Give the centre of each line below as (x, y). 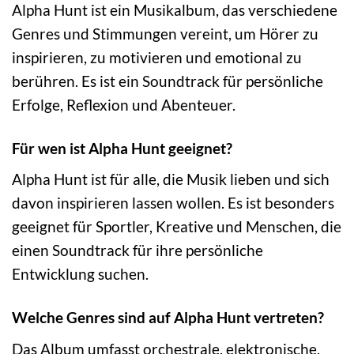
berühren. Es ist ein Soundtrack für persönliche (168, 81)
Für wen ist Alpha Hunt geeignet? (122, 148)
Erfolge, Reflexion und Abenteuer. (124, 104)
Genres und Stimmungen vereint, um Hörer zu (165, 33)
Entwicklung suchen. (80, 274)
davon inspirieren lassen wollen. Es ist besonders (173, 203)
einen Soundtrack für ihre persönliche (137, 250)
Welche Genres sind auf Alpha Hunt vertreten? (168, 318)
